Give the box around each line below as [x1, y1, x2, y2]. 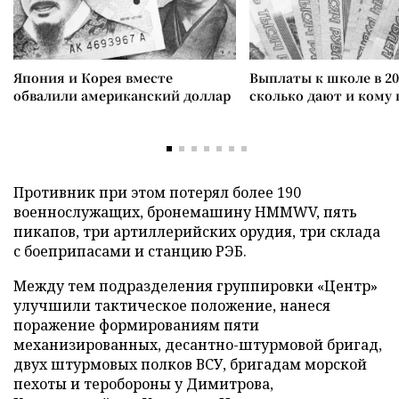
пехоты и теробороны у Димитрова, [13, 374, 273, 394]
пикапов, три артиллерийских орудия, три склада [13, 222, 380, 241]
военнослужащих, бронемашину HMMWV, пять [13, 202, 357, 222]
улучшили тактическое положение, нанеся [13, 296, 330, 315]
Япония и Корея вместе [13, 69, 173, 86]
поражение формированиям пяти [13, 315, 259, 335]
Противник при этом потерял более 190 [13, 183, 301, 202]
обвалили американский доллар [13, 86, 231, 104]
